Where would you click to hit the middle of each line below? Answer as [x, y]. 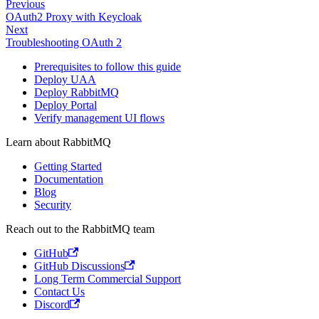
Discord [52, 304]
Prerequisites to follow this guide [108, 66]
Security [53, 204]
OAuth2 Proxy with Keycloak [74, 16]
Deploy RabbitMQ [77, 92]
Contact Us [59, 291]
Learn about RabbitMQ [58, 142]
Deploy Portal [66, 105]
